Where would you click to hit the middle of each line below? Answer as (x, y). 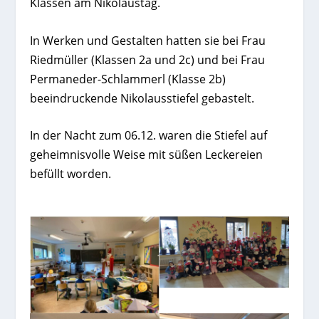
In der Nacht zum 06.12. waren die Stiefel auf (149, 136)
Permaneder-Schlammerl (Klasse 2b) (128, 79)
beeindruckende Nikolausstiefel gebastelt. (144, 98)
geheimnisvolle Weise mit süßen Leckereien (147, 155)
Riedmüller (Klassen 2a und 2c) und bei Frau (148, 59)
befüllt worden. (71, 174)
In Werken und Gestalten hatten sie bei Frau (148, 40)
